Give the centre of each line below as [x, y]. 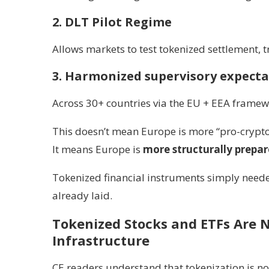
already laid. [82, 195]
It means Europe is [98, 149]
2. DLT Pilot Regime [112, 22]
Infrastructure [101, 240]
